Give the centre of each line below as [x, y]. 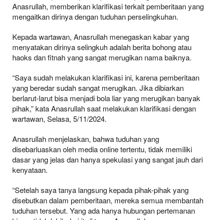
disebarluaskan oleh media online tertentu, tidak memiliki [102, 149]
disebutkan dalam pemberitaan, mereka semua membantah [108, 200]
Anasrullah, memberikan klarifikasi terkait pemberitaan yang [108, 6]
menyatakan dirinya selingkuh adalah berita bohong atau [102, 47]
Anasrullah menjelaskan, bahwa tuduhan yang [86, 139]
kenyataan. [30, 170]
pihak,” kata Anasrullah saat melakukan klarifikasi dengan [104, 109]
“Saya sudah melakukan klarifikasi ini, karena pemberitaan [106, 78]
